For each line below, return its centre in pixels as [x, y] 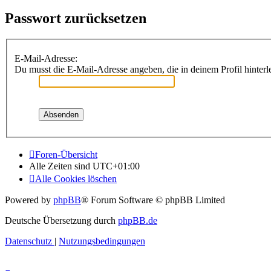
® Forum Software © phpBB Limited [153, 200]
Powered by [29, 200]
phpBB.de [138, 220]
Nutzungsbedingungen [102, 241]
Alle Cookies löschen [76, 178]
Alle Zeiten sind [61, 166]
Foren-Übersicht [66, 154]
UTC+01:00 [116, 166]
